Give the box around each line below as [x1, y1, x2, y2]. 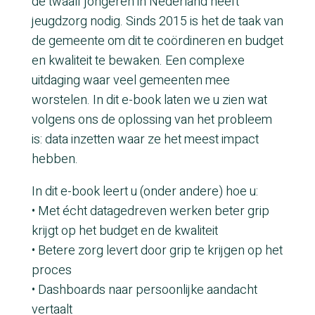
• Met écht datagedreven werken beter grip [31, 201, 269, 221]
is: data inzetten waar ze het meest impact [31, 129, 259, 149]
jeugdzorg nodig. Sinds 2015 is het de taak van [31, 11, 283, 31]
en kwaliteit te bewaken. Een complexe [31, 51, 245, 70]
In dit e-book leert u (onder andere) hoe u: [31, 181, 258, 201]
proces [31, 260, 72, 280]
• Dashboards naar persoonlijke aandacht [31, 280, 257, 300]
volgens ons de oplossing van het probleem [31, 110, 272, 129]
